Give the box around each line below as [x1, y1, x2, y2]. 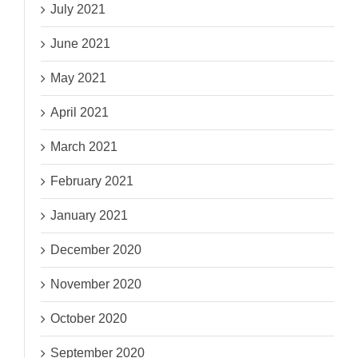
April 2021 [50, 105, 109, 120]
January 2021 [50, 209, 129, 223]
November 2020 [50, 277, 142, 292]
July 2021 [50, 2, 106, 17]
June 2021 [50, 37, 111, 51]
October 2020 [50, 312, 128, 326]
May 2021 [50, 71, 107, 86]
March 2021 [50, 140, 118, 154]
